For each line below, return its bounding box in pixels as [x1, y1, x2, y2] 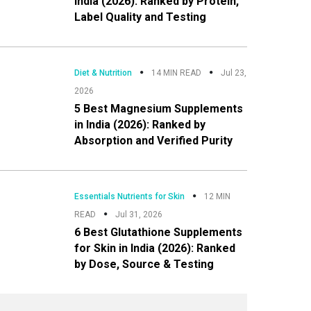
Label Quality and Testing [74, 10, 206, 24]
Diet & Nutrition [74, 67, 132, 78]
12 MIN [203, 191, 230, 201]
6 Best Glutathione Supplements [74, 225, 242, 239]
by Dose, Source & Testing [74, 257, 214, 271]
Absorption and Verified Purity [74, 133, 233, 147]
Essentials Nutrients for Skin [74, 191, 185, 201]
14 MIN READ [151, 67, 201, 78]
